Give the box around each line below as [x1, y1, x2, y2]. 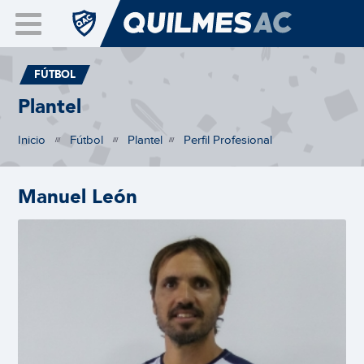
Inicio [18, 132, 46, 146]
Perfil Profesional [184, 132, 273, 146]
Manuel [18, 183, 93, 210]
